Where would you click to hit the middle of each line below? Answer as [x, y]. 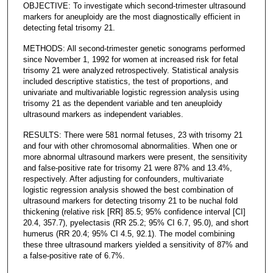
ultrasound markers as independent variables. [103, 114]
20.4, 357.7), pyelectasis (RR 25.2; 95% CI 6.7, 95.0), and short [136, 222]
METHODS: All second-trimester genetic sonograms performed [134, 48]
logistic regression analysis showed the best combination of [128, 190]
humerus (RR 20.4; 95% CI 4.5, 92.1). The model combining [129, 233]
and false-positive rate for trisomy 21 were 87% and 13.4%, [127, 168]
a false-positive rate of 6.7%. [74, 255]
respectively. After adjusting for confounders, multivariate [123, 179]
